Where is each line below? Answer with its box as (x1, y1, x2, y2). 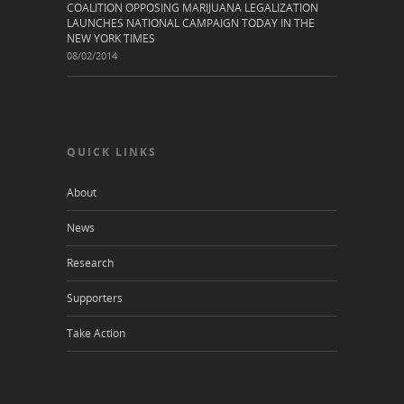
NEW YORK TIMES (67, 31, 155, 46)
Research (67, 255, 114, 271)
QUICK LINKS (67, 144, 157, 160)
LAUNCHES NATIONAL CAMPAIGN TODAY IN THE (67, 15, 315, 31)
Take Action (67, 326, 125, 341)
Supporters (67, 290, 123, 306)
